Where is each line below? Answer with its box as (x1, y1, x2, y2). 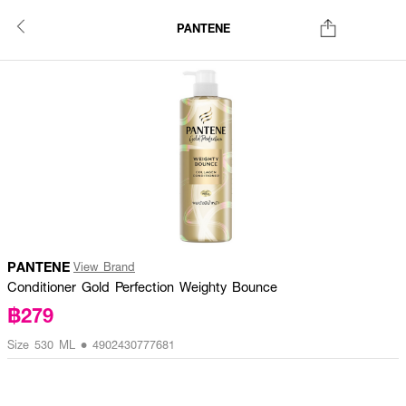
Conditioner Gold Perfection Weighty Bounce (7, 277, 277, 295)
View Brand (73, 258, 135, 275)
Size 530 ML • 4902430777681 (7, 336, 175, 353)
